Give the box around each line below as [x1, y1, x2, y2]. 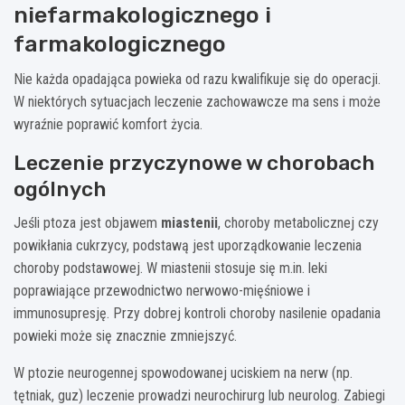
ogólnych [14, 175, 107, 202]
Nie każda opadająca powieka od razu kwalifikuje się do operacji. [14, 70, 381, 88]
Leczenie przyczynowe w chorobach [14, 149, 375, 175]
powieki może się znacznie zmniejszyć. [14, 326, 237, 344]
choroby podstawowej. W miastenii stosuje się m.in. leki [14, 259, 327, 277]
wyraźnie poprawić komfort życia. [14, 115, 202, 133]
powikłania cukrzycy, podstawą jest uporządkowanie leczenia [14, 236, 362, 254]
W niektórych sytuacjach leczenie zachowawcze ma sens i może [14, 92, 381, 110]
